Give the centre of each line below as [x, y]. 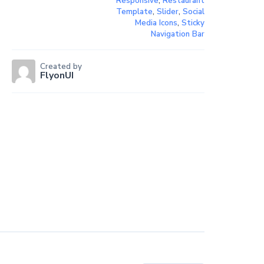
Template [134, 12]
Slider [167, 12]
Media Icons [156, 23]
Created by [61, 66]
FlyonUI [57, 75]
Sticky [193, 23]
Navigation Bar [177, 34]
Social [193, 12]
